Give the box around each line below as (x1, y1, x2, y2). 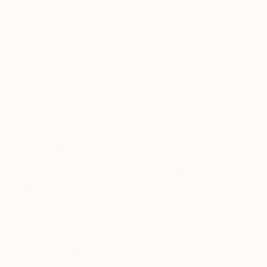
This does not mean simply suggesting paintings (18, 111, 222, 123)
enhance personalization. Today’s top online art (18, 23, 221, 35)
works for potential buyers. (18, 80, 132, 92)
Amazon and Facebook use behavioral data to (18, 154, 218, 166)
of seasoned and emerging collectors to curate (18, 66, 218, 78)
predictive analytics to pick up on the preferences (18, 51, 228, 64)
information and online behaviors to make (18, 197, 195, 209)
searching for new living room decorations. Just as (18, 139, 233, 152)
